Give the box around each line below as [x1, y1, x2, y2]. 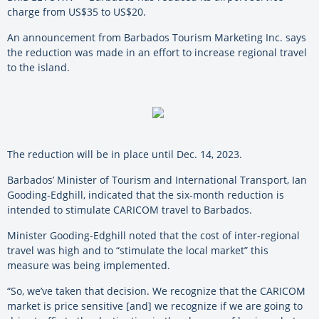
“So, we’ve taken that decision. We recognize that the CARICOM [7, 283, 305, 298]
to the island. [7, 60, 70, 74]
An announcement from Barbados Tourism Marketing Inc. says [7, 30, 306, 44]
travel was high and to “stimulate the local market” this [7, 243, 268, 257]
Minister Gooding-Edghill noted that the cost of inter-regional [7, 228, 300, 242]
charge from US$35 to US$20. [7, 4, 146, 19]
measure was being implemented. [7, 258, 170, 272]
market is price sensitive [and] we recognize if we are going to [7, 298, 303, 313]
